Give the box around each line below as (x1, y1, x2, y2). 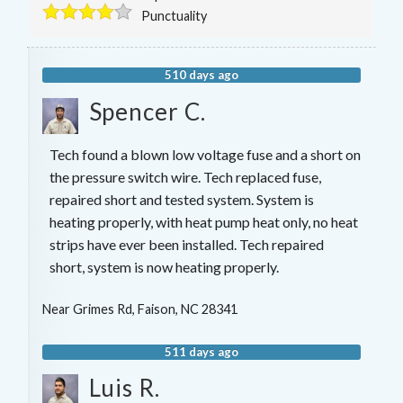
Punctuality (141, 8, 208, 24)
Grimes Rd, (72, 301, 138, 318)
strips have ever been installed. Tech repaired (49, 236, 324, 254)
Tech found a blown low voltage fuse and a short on (49, 146, 361, 164)
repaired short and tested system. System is (49, 191, 314, 209)
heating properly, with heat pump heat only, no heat (49, 213, 358, 231)
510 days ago (165, 67, 238, 83)
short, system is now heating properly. (49, 258, 279, 276)
